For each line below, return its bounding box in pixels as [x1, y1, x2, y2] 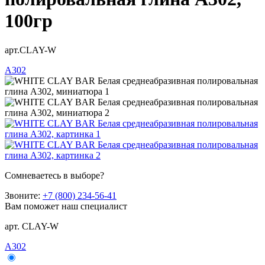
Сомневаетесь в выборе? [5, 170, 104, 180]
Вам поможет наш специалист [5, 201, 127, 211]
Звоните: [5, 190, 43, 201]
